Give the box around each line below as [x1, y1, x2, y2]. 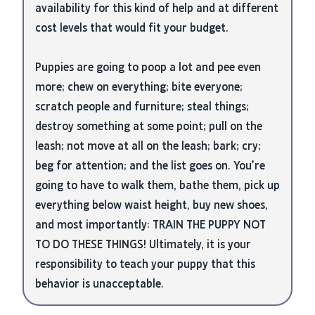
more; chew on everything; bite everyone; [35, 80, 243, 94]
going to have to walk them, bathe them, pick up [35, 179, 280, 192]
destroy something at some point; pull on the [35, 120, 262, 133]
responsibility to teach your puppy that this [35, 257, 255, 271]
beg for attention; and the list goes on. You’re [35, 159, 265, 172]
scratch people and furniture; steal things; [35, 100, 249, 113]
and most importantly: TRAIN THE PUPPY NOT [35, 218, 266, 231]
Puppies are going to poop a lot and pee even [35, 60, 261, 74]
